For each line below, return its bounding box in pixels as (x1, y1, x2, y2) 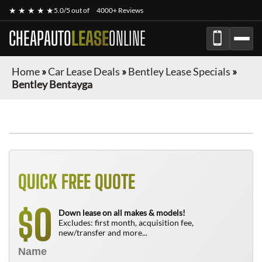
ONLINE (109, 27, 146, 50)
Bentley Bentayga (12, 78, 92, 91)
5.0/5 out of (54, 6, 91, 15)
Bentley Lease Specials (128, 65, 230, 78)
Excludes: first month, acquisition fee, (58, 218, 194, 227)
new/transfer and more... (58, 227, 147, 237)
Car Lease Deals (48, 65, 120, 78)
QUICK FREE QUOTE (18, 171, 135, 193)
